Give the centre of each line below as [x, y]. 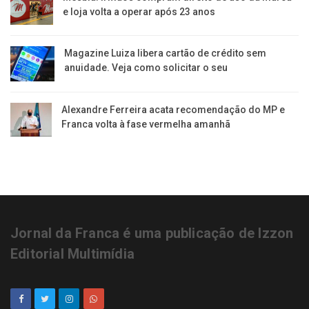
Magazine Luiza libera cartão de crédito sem [165, 53]
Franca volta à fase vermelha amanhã [146, 124]
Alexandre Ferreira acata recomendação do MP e [173, 110]
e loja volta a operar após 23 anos [139, 11]
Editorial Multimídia [72, 253]
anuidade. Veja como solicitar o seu [146, 67]
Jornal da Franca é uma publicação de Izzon [152, 233]
